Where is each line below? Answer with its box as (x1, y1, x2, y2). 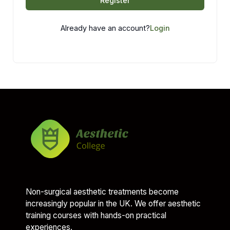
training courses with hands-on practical (26, 210, 166, 220)
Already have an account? (60, 24, 150, 33)
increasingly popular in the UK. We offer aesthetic (26, 198, 201, 208)
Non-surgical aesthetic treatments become (26, 186, 179, 197)
